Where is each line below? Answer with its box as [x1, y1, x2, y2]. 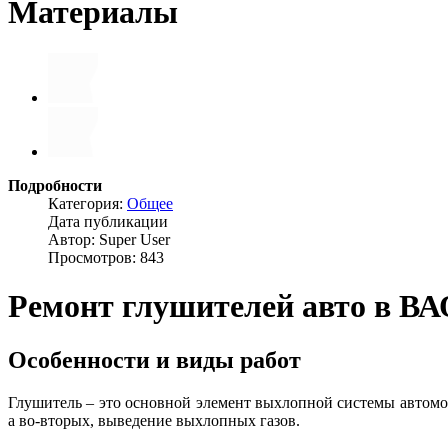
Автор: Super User [48, 230, 170, 248]
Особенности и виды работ [8, 346, 301, 373]
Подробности [8, 176, 102, 194]
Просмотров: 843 [48, 248, 164, 266]
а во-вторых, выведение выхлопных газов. [8, 411, 300, 429]
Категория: [48, 194, 127, 212]
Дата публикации [48, 212, 168, 230]
